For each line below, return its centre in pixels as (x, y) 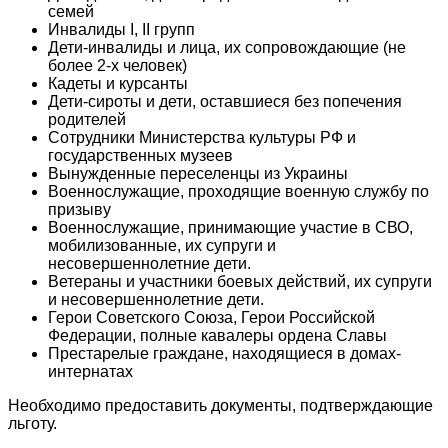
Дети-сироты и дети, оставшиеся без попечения (225, 101)
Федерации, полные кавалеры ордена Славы (217, 335)
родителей (87, 119)
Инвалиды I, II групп (121, 29)
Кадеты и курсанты (118, 83)
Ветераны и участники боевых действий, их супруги (240, 281)
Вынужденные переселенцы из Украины (198, 173)
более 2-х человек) (117, 65)
